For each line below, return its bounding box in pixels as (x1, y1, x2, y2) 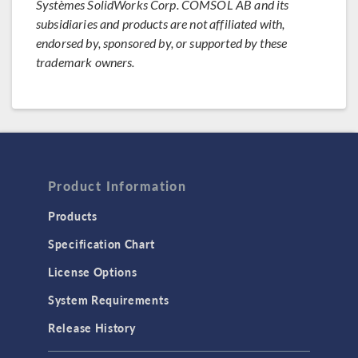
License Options (48, 264, 137, 280)
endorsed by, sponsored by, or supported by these (36, 35, 288, 50)
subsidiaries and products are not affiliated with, (36, 16, 285, 31)
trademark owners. (36, 54, 135, 70)
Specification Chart (48, 236, 155, 253)
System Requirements (48, 292, 169, 308)
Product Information (48, 177, 187, 196)
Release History (48, 320, 136, 336)
